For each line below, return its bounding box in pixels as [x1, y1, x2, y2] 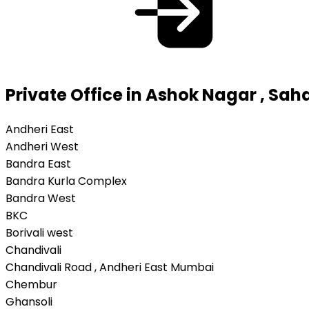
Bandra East [6, 155, 71, 172]
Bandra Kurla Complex [6, 172, 127, 189]
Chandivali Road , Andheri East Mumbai [6, 259, 214, 275]
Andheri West [6, 138, 79, 154]
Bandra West [6, 190, 76, 206]
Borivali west [6, 224, 73, 241]
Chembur [6, 276, 57, 292]
